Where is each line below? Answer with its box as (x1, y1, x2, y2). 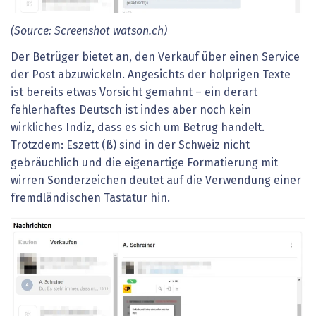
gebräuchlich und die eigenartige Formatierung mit (11, 157, 278, 169)
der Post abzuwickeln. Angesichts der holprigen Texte (11, 69, 291, 81)
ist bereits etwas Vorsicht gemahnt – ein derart (11, 87, 257, 99)
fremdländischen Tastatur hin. (11, 193, 170, 205)
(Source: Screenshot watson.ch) (11, 25, 167, 37)
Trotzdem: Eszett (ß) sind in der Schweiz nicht (11, 140, 250, 152)
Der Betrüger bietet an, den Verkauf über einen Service (11, 51, 300, 63)
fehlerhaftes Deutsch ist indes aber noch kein (11, 104, 251, 116)
